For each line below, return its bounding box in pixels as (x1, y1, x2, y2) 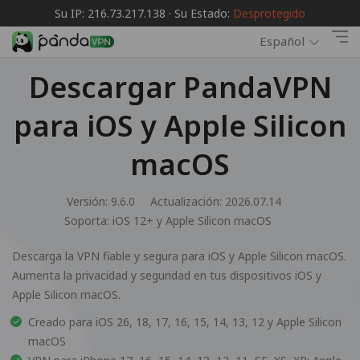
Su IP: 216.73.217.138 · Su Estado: (55, 6, 233, 21)
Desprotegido (233, 6, 305, 21)
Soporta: (64, 213, 112, 228)
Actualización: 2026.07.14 (150, 194, 281, 209)
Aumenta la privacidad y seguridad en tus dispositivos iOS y (12, 268, 321, 283)
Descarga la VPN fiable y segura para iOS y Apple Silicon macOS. (12, 248, 346, 264)
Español (260, 33, 305, 50)
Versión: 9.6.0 (67, 194, 135, 209)
